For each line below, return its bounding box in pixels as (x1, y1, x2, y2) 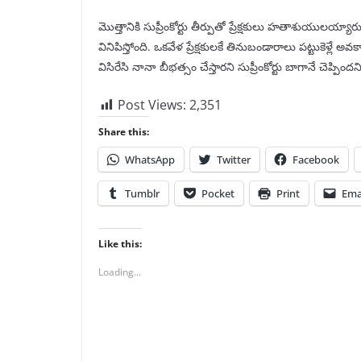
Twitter (217, 152, 251, 168)
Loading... (98, 265, 141, 280)
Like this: (98, 237, 142, 251)
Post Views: (118, 96, 186, 114)
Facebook (293, 152, 339, 168)
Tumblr (125, 186, 160, 201)
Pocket (201, 186, 234, 201)
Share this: (98, 125, 149, 139)
